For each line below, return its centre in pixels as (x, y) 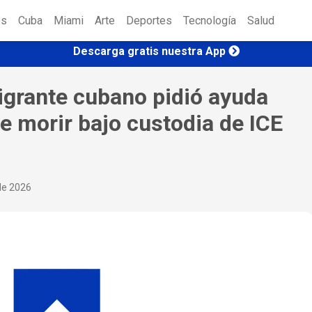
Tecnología (210, 21)
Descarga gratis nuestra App (149, 51)
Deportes (149, 21)
